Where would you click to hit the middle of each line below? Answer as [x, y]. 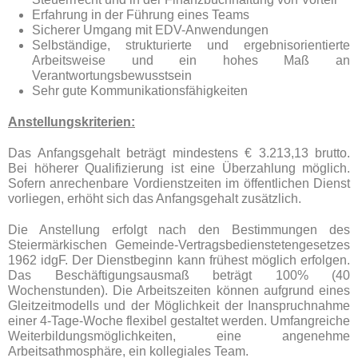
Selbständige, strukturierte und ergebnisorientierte [191, 45]
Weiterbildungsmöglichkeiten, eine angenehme [179, 336]
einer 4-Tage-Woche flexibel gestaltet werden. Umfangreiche [179, 321]
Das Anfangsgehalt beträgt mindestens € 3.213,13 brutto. [179, 153]
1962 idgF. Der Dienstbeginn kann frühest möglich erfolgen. [179, 260]
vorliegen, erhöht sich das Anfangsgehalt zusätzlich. [155, 199]
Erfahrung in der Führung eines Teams [141, 15]
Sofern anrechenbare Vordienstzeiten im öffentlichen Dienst [179, 183]
